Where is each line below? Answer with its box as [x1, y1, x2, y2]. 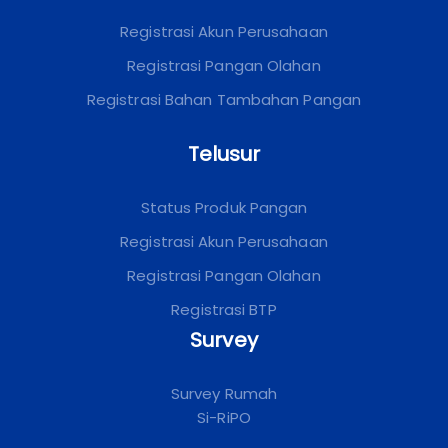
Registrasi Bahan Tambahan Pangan [86, 88, 362, 110]
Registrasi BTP [171, 298, 277, 320]
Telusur [187, 139, 261, 168]
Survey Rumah [170, 382, 278, 404]
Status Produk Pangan [140, 196, 308, 218]
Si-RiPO [197, 406, 251, 428]
